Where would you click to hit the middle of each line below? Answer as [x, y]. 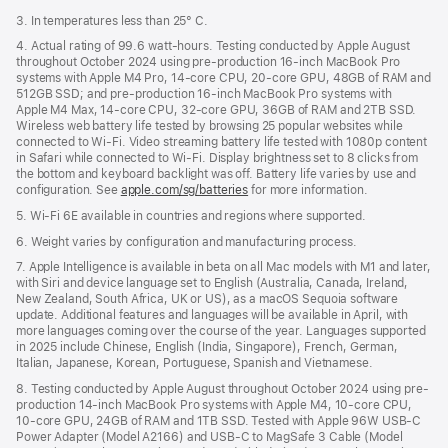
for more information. [308, 190]
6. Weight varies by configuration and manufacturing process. [186, 241]
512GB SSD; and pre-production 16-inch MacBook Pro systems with [204, 94]
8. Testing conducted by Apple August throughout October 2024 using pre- [222, 388]
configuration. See [68, 190]
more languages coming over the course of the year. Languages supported [221, 331]
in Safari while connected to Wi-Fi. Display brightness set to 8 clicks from [217, 158]
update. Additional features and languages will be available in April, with [212, 315]
